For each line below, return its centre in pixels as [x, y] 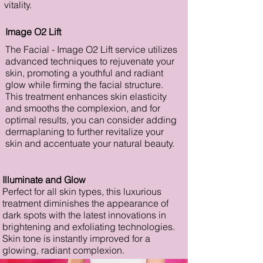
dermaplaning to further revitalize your [85, 131]
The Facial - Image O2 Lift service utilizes [91, 49]
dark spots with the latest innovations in [84, 215]
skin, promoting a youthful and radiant [84, 73]
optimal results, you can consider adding [91, 120]
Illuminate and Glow [44, 180]
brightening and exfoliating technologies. [89, 227]
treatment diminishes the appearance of [85, 203]
